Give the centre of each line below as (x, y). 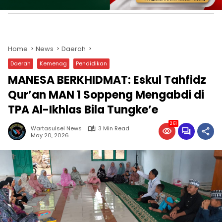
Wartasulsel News (56, 128)
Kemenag (53, 63)
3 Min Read (114, 128)
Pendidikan (91, 63)
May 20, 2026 (50, 135)
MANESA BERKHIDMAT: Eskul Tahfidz (107, 80)
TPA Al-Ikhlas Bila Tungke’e (83, 110)
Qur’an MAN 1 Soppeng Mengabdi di (106, 95)
